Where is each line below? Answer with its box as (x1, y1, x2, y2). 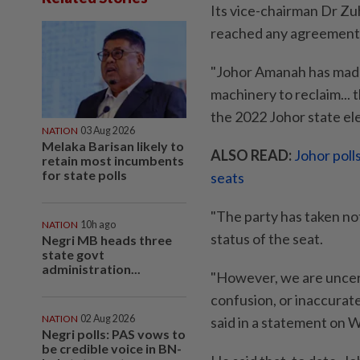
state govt (42, 246, 104, 262)
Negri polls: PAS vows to (42, 325, 186, 342)
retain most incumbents (42, 152, 184, 168)
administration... (42, 260, 141, 276)
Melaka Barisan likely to (42, 137, 184, 153)
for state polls (42, 166, 127, 182)
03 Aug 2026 (80, 124, 135, 137)
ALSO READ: (211, 146, 294, 164)
